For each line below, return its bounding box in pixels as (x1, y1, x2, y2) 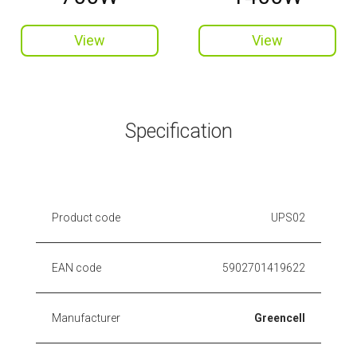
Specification (124, 119, 233, 143)
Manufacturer (52, 311, 120, 324)
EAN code (52, 261, 101, 274)
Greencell (254, 311, 305, 324)
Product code (52, 210, 120, 224)
